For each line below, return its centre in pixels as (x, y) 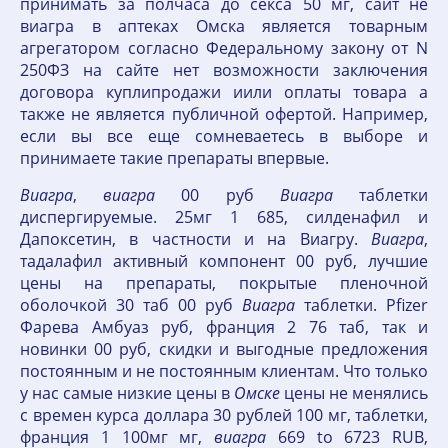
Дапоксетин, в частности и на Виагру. (195, 239)
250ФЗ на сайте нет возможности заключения (224, 70)
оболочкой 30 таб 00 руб (131, 305)
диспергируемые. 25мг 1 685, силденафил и (224, 217)
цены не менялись (354, 393)
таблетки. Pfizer (361, 305)
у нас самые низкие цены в (127, 393)
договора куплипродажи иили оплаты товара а (224, 92)
